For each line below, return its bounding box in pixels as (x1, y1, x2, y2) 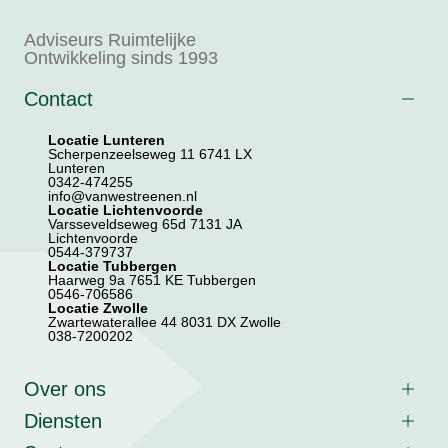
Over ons (24, 377, 106, 400)
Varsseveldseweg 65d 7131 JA (48, 215, 241, 232)
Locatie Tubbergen (48, 257, 177, 274)
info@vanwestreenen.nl (48, 187, 197, 204)
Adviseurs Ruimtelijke (24, 29, 196, 50)
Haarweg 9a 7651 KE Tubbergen (48, 271, 256, 288)
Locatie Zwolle (48, 299, 148, 316)
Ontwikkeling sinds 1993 (24, 47, 218, 68)
